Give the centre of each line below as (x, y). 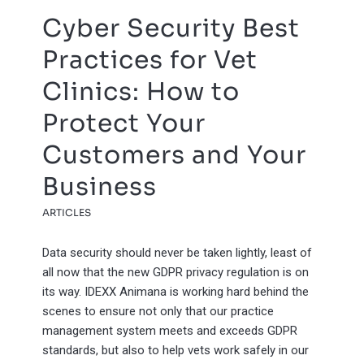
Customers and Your (175, 156)
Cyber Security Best (171, 29)
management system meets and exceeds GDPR (170, 331)
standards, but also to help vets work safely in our (176, 351)
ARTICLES (67, 213)
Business (100, 187)
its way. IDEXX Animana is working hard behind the (176, 292)
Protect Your (124, 124)
